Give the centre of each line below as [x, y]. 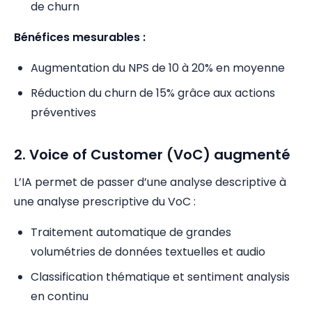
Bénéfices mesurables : [80, 37]
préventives [63, 112]
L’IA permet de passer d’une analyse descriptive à [150, 182]
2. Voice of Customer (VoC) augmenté [152, 155]
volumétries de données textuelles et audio [148, 252]
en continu [60, 296]
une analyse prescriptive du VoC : [105, 202]
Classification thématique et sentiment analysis [160, 277]
